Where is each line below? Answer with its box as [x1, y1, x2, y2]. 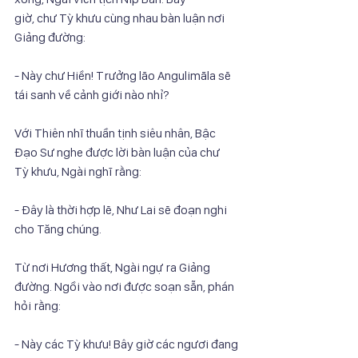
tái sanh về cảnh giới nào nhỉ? [14, 86, 169, 102]
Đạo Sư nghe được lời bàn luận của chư [14, 144, 220, 160]
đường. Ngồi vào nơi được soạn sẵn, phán [14, 278, 234, 294]
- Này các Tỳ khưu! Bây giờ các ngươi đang [14, 336, 241, 352]
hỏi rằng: [14, 297, 61, 313]
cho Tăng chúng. [14, 221, 101, 237]
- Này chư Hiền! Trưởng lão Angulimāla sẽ [14, 67, 233, 83]
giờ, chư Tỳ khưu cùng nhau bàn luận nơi [14, 10, 227, 26]
